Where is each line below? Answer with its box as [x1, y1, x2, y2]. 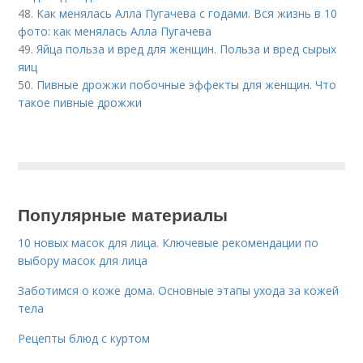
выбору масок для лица [18, 253, 148, 269]
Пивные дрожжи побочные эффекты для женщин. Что [36, 77, 337, 93]
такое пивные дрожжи [18, 95, 143, 111]
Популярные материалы [18, 202, 228, 227]
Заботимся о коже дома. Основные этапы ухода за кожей [18, 283, 340, 299]
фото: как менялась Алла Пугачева [18, 23, 212, 40]
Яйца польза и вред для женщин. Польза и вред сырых [36, 41, 337, 58]
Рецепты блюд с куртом [18, 331, 151, 347]
